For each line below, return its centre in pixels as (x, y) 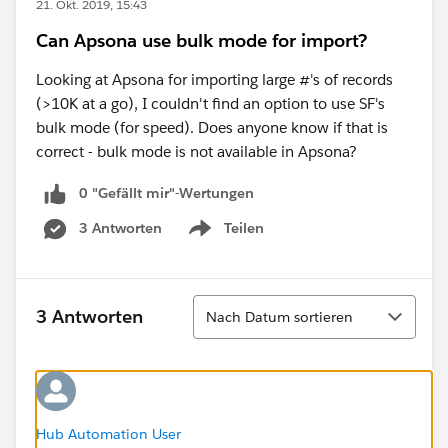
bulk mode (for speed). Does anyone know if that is (212, 127)
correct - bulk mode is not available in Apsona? (196, 151)
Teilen (244, 227)
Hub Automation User (108, 433)
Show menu (224, 238)
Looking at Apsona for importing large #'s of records (214, 79)
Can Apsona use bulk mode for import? (201, 40)
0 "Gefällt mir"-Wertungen (166, 193)
